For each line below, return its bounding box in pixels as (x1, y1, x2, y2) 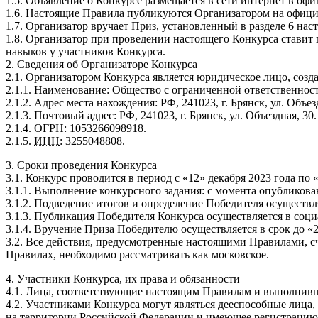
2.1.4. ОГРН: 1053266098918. (6, 121, 146, 134)
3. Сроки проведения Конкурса (6, 158, 157, 171)
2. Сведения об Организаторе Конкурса (6, 57, 197, 70)
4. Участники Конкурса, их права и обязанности (6, 272, 240, 285)
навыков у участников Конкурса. (6, 45, 165, 57)
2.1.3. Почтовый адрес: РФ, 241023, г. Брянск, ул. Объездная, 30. (6, 109, 317, 121)
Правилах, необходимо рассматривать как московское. (6, 248, 269, 261)
